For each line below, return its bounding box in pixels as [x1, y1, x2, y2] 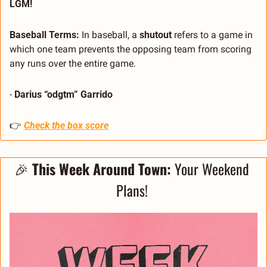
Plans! [116, 179, 151, 201]
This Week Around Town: [32, 157, 175, 179]
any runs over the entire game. [10, 57, 136, 69]
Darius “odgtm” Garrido [14, 88, 113, 100]
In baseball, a [82, 29, 139, 41]
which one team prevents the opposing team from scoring [10, 43, 252, 55]
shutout [139, 29, 172, 41]
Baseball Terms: [10, 29, 82, 41]
